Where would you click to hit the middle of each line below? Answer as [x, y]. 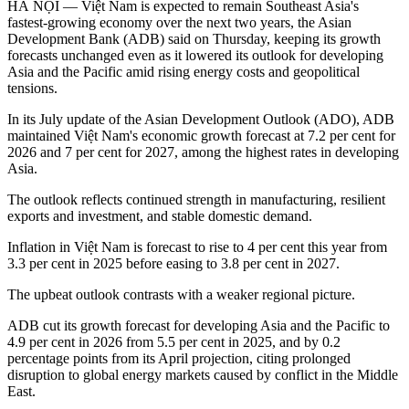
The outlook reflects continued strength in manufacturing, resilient [196, 200]
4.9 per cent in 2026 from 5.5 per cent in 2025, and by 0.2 [174, 342]
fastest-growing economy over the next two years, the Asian [179, 23]
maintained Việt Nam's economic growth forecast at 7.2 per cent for [201, 136]
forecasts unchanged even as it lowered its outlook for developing [195, 56]
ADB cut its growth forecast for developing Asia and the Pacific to [199, 326]
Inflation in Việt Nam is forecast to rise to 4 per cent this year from [197, 247]
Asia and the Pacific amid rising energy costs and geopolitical [184, 72]
